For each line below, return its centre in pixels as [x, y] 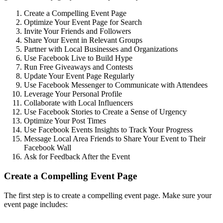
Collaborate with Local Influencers [78, 103]
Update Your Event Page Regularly [79, 76]
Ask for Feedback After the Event [77, 157]
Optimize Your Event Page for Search [83, 22]
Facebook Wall [48, 148]
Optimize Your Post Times [65, 121]
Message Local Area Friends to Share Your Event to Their [115, 139]
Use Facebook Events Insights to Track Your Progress [108, 130]
